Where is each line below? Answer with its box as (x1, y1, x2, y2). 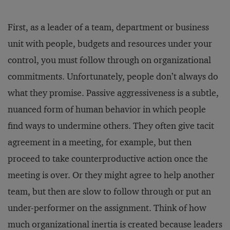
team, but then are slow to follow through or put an (8, 186, 211, 197)
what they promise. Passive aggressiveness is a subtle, (8, 87, 219, 99)
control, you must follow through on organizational (8, 54, 211, 66)
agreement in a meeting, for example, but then (8, 137, 191, 148)
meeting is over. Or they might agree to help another (8, 169, 215, 181)
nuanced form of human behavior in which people (8, 104, 206, 115)
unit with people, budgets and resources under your (8, 38, 212, 49)
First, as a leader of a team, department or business (8, 22, 209, 33)
